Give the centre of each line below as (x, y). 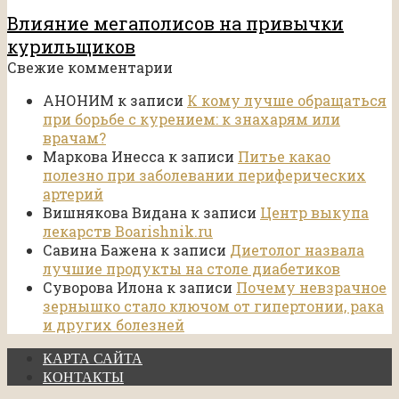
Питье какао (284, 157)
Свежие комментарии (90, 68)
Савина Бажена (100, 250)
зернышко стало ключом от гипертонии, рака (213, 306)
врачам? (74, 138)
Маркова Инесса (104, 157)
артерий (73, 194)
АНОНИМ (78, 101)
